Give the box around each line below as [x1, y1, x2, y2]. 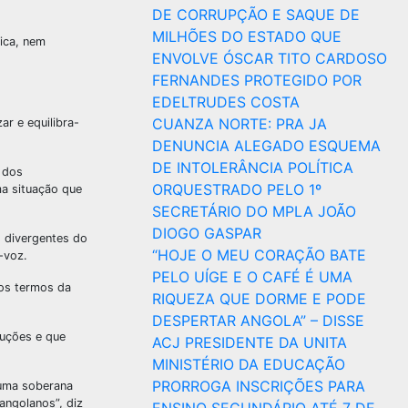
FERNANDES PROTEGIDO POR [152, 71, 362, 89]
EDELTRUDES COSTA [152, 93, 300, 111]
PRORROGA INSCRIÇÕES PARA [152, 377, 365, 395]
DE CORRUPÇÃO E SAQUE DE [152, 5, 360, 24]
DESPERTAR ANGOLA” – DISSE [152, 311, 364, 330]
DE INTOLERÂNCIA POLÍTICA [152, 158, 353, 177]
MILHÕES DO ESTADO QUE [152, 27, 342, 46]
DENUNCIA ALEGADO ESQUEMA [152, 137, 381, 155]
